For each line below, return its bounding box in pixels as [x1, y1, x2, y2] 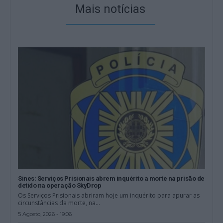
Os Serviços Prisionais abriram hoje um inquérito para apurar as [18, 191, 200, 200]
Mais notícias [75, 2, 145, 16]
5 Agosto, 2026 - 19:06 [18, 210, 72, 218]
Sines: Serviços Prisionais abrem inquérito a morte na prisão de [18, 174, 205, 182]
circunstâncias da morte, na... [18, 198, 101, 207]
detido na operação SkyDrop [18, 181, 102, 189]
